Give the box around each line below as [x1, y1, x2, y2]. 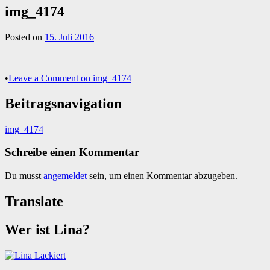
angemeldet [43, 170, 87, 181]
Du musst [5, 170, 43, 181]
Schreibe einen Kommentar [5, 146, 139, 159]
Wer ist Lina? [5, 221, 90, 237]
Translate [5, 193, 63, 209]
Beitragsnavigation [5, 95, 122, 111]
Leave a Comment [8, 72, 78, 83]
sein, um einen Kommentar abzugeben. [87, 170, 237, 181]
